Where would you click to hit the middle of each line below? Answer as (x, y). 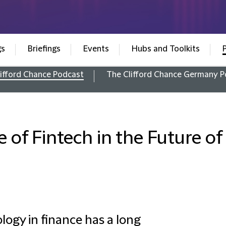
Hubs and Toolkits (165, 49)
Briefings (44, 49)
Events (96, 49)
